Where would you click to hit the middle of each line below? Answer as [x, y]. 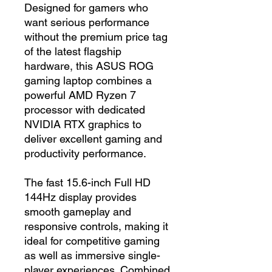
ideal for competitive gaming [92, 240]
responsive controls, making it [96, 226]
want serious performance [87, 22]
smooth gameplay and [78, 211]
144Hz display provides [80, 197]
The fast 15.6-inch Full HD [87, 182]
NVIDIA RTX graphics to [83, 124]
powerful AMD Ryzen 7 [80, 95]
